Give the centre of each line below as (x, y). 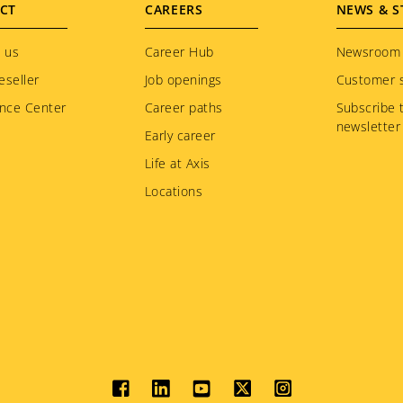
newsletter (368, 127)
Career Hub (179, 52)
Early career (180, 136)
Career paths (184, 108)
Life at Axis (178, 164)
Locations (174, 192)
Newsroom (368, 52)
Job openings (184, 80)
